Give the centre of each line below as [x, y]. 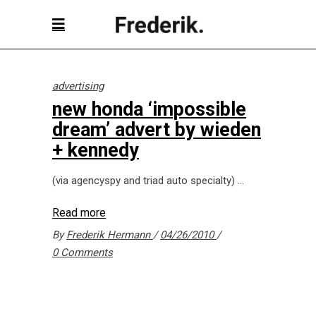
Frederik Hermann [110, 235]
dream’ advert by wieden [157, 130]
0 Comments [83, 253]
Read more [79, 213]
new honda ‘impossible [149, 109]
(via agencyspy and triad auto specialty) [145, 181]
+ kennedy [96, 150]
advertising [78, 86]
